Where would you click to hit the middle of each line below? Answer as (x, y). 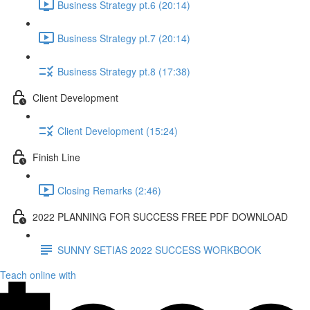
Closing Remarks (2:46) (109, 190)
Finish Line (56, 157)
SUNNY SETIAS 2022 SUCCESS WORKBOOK (159, 249)
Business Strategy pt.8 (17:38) (124, 71)
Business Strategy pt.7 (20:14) (124, 38)
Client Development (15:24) (118, 130)
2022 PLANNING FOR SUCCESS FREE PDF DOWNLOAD (160, 216)
